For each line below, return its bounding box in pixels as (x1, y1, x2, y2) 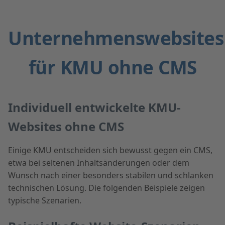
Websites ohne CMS (8, 118, 124, 135)
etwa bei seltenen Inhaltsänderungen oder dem (8, 157, 189, 168)
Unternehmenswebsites (8, 25, 223, 51)
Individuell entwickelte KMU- (8, 98, 181, 116)
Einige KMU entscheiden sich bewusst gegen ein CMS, (8, 144, 212, 156)
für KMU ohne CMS (28, 54, 197, 80)
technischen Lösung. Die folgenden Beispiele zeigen (8, 182, 205, 193)
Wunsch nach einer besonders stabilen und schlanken (8, 169, 213, 181)
